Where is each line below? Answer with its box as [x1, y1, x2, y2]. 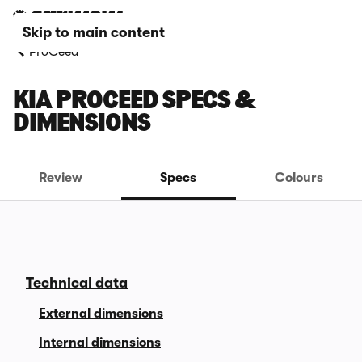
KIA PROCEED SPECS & [13, 89, 255, 115]
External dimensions [39, 306, 163, 321]
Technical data [26, 275, 128, 291]
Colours [274, 170, 323, 185]
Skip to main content [23, 24, 165, 40]
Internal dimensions [39, 335, 161, 350]
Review [39, 170, 83, 185]
